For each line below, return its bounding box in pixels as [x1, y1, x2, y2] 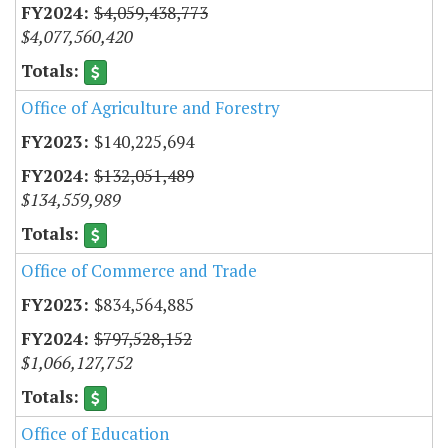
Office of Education [21, 422, 169, 446]
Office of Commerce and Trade [21, 259, 257, 283]
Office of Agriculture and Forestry [21, 95, 280, 119]
